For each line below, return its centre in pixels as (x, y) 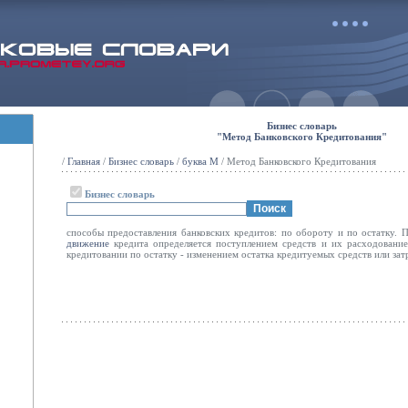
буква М (200, 161)
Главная (84, 161)
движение (88, 243)
